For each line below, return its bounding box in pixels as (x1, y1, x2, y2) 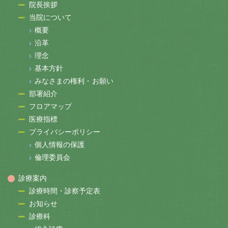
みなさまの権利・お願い (34, 77, 113, 85)
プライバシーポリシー (28, 128, 101, 136)
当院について (28, 13, 72, 22)
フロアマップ (28, 102, 72, 111)
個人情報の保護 (34, 140, 85, 149)
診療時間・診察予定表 (28, 187, 101, 195)
